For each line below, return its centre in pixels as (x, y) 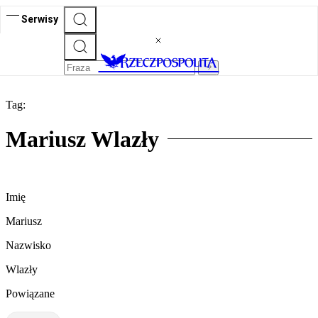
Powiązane (30, 293)
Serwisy (40, 19)
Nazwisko (28, 245)
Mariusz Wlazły (82, 139)
